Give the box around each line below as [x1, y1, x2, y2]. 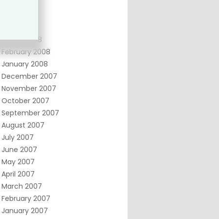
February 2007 [1, 194, 50, 203]
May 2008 [1, 10, 35, 20]
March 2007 [1, 181, 42, 191]
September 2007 [1, 108, 59, 118]
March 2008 [1, 35, 42, 44]
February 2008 [1, 47, 50, 57]
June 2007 [1, 145, 37, 154]
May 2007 [1, 157, 35, 167]
